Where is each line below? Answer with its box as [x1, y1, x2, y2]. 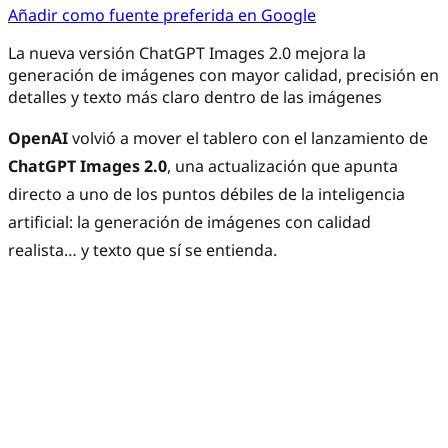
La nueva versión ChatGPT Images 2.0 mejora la [8, 42, 366, 65]
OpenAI [8, 127, 68, 150]
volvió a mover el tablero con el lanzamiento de [68, 127, 428, 150]
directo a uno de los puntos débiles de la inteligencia [8, 183, 405, 206]
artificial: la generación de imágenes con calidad [8, 211, 371, 234]
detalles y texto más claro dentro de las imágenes [8, 86, 382, 109]
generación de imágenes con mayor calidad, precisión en [8, 64, 439, 87]
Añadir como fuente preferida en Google [8, 4, 316, 27]
